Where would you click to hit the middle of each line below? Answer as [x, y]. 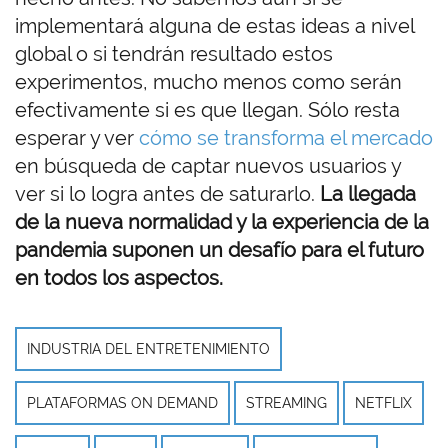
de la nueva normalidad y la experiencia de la [222, 221]
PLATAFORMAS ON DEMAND [122, 402]
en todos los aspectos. [119, 277]
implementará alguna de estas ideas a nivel [214, 25]
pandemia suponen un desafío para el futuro [219, 249]
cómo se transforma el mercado [286, 137]
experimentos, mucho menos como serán [208, 81]
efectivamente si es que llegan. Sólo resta [207, 109]
